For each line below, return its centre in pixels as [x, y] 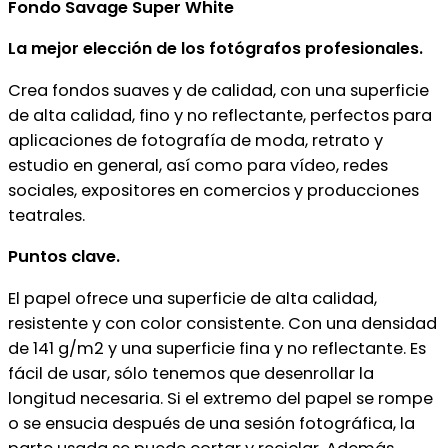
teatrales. [46, 215]
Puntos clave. [64, 257]
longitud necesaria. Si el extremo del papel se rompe [220, 398]
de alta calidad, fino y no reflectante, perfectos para [220, 115]
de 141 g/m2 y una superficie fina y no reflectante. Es [217, 348]
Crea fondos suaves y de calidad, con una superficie [218, 90]
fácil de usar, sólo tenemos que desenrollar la [191, 373]
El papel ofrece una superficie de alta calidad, [192, 298]
